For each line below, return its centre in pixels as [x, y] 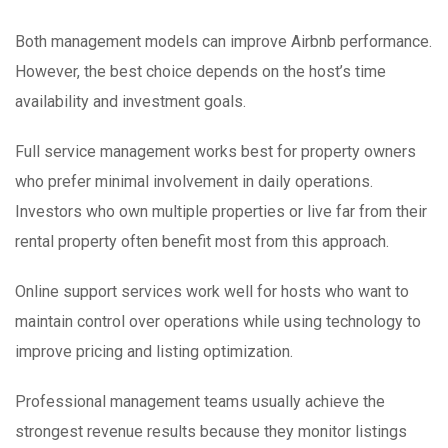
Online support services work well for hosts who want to [212, 292]
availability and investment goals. [130, 102]
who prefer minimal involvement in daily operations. [194, 182]
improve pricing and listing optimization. [154, 352]
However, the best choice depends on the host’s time [200, 72]
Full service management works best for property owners [215, 152]
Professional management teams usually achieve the [200, 402]
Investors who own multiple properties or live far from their [221, 212]
